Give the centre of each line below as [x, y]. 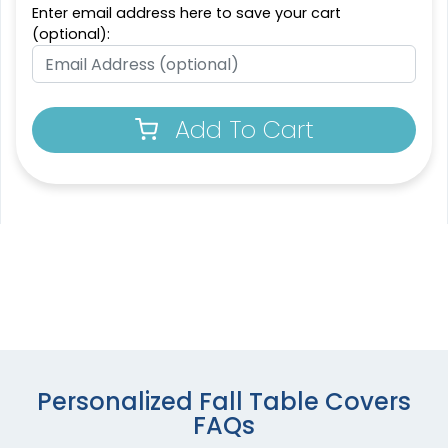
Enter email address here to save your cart [186, 13]
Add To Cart [244, 130]
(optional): [71, 34]
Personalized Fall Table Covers [224, 402]
